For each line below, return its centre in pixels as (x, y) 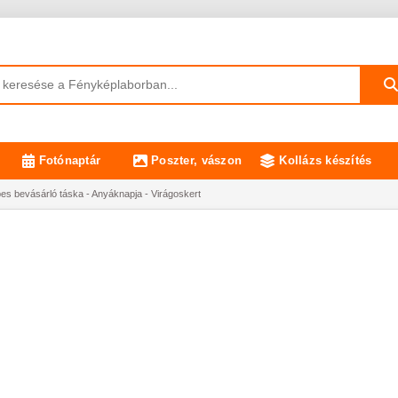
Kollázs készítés (326, 160)
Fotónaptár (70, 160)
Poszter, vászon (197, 160)
